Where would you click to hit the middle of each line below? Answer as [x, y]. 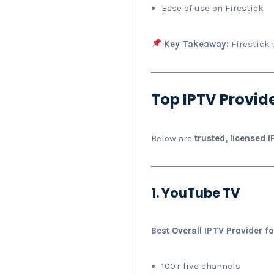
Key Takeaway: [197, 44]
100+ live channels [201, 266]
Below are [173, 138]
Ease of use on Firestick [213, 8]
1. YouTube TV [195, 193]
